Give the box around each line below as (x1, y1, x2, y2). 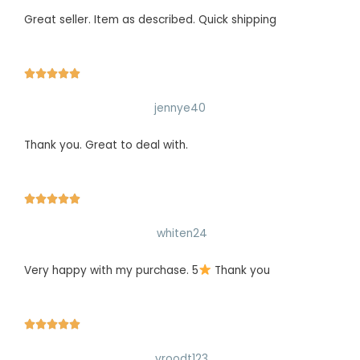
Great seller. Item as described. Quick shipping (24, 12, 276, 28)
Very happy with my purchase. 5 (24, 262, 198, 278)
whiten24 (156, 225, 207, 241)
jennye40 (154, 100, 206, 117)
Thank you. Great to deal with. (24, 137, 188, 153)
